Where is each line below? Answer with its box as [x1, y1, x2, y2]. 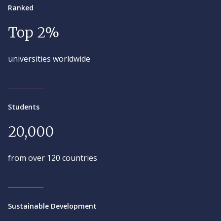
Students [8, 102, 39, 111]
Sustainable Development [8, 201, 97, 211]
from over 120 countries [8, 152, 97, 163]
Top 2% [8, 24, 59, 41]
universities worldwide [8, 53, 90, 64]
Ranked [8, 3, 34, 12]
